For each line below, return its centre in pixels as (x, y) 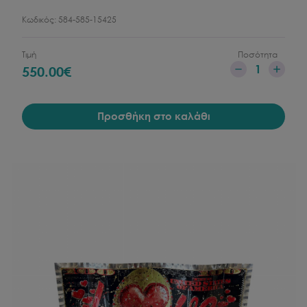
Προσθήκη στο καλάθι (153, 116)
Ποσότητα (258, 54)
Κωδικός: (40, 20)
